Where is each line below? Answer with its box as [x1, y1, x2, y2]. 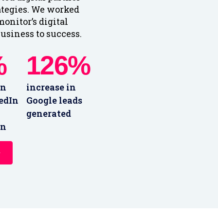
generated [26, 108, 71, 120]
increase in [26, 81, 76, 93]
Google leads [26, 94, 82, 107]
